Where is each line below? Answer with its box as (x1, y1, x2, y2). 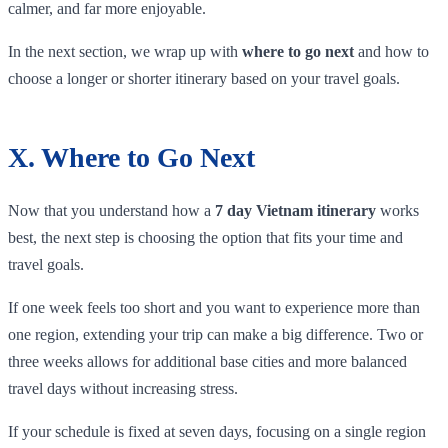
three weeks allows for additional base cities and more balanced (8, 352, 407, 370)
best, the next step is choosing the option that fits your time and (8, 228, 403, 246)
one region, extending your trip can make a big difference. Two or (8, 325, 423, 343)
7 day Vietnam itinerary (215, 201, 376, 219)
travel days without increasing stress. (8, 379, 238, 397)
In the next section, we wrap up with (8, 42, 242, 60)
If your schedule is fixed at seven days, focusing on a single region (8, 422, 426, 440)
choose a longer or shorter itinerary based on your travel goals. (8, 69, 400, 87)
